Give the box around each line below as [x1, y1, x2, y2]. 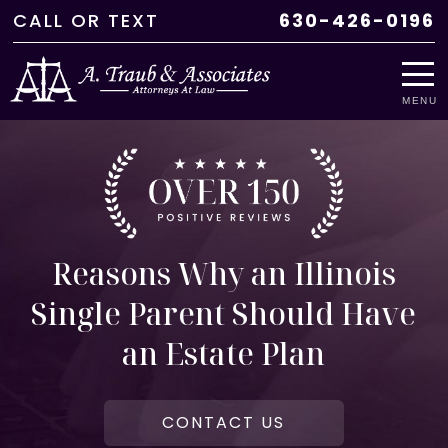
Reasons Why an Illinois [51, 252, 396, 294]
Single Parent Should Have [31, 292, 417, 334]
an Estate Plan [122, 332, 326, 374]
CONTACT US [162, 410, 286, 434]
